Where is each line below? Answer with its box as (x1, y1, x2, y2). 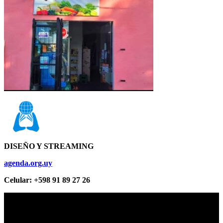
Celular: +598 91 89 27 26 (4, 175, 90, 184)
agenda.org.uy (4, 158, 52, 167)
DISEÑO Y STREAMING (4, 141, 94, 150)
